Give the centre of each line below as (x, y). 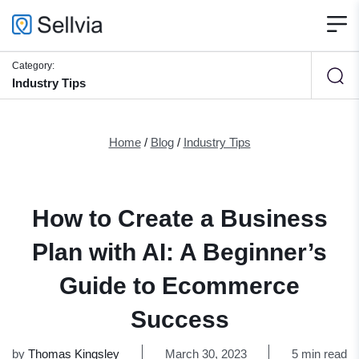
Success (179, 319)
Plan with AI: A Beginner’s (179, 252)
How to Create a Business (179, 218)
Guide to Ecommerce (179, 286)
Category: (33, 66)
